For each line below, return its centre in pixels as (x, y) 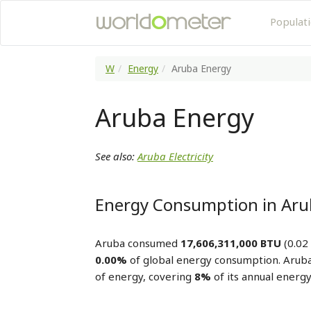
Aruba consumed (138, 243)
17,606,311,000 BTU (231, 243)
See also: (116, 156)
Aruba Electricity (175, 156)
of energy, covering (145, 276)
